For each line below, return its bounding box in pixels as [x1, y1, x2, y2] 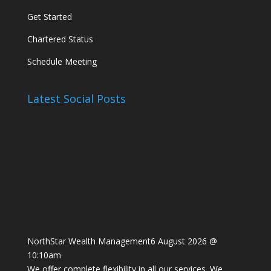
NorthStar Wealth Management [27, 235, 151, 247]
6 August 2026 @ [150, 235, 217, 247]
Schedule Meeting [27, 56, 97, 68]
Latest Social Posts [27, 91, 126, 106]
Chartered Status [27, 33, 93, 45]
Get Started [27, 11, 72, 23]
